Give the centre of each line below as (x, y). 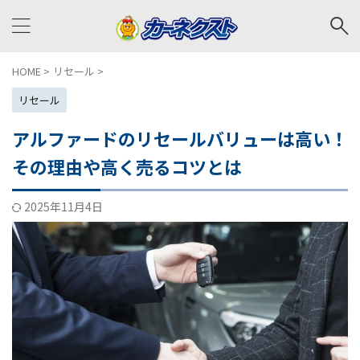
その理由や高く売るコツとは (127, 166)
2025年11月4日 (63, 207)
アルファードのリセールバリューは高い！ (180, 138)
